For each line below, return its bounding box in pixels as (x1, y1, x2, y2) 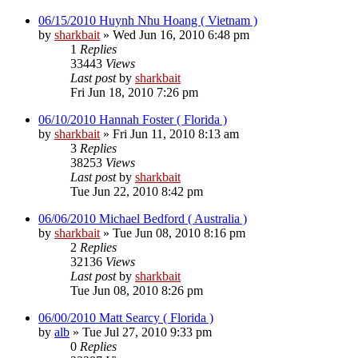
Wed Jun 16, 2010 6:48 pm (113, 27, 249, 42)
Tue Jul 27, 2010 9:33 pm (82, 324, 212, 339)
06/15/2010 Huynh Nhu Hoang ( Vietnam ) (38, 13, 257, 27)
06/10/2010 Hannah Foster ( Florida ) (38, 112, 227, 126)
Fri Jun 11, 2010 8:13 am (113, 126, 239, 141)
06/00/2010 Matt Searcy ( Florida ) (38, 310, 213, 324)
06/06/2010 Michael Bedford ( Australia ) (38, 211, 247, 225)
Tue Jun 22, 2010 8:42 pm (70, 184, 203, 198)
